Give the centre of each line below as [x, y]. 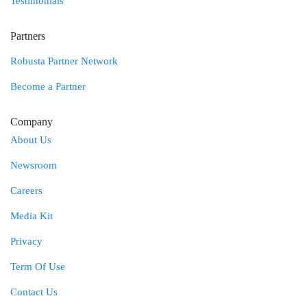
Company [32, 122]
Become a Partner [48, 86]
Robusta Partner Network [64, 61]
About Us [31, 140]
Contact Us [34, 292]
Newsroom [34, 165]
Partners [28, 36]
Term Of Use [38, 267]
